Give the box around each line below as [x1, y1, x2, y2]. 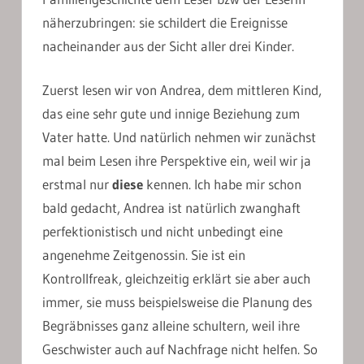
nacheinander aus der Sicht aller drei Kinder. [42, 37, 294, 54]
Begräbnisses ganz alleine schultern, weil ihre [42, 317, 300, 335]
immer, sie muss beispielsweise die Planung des [42, 293, 312, 311]
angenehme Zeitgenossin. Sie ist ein [42, 246, 245, 264]
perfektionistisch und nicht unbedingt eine [42, 223, 283, 240]
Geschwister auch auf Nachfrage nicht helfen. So [42, 340, 318, 358]
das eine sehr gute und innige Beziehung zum [42, 105, 300, 123]
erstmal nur [42, 175, 112, 193]
